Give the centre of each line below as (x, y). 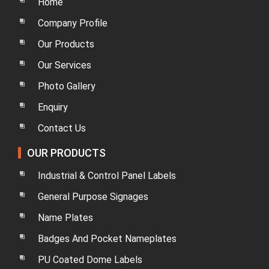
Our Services (65, 65)
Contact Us (62, 128)
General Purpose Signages (93, 197)
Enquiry (53, 107)
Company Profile (73, 23)
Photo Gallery (67, 86)
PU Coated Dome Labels (90, 260)
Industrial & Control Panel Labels (107, 176)
